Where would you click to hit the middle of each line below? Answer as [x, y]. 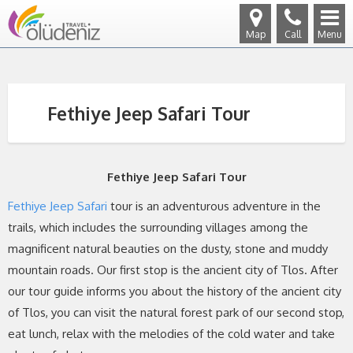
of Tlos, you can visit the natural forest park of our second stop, [176, 312]
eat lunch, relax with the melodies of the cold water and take [171, 334]
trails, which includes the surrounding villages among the [158, 227]
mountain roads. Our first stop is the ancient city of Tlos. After [173, 270]
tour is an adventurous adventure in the [214, 206]
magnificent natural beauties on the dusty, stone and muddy [168, 249]
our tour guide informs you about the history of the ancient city [175, 291]
